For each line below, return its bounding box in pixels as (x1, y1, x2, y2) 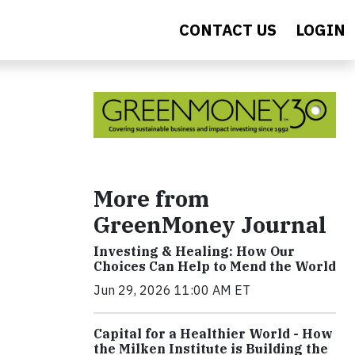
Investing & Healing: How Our (94, 243, 295, 260)
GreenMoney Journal (94, 210, 326, 240)
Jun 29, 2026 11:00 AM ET (94, 282, 250, 299)
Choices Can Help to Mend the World (94, 258, 336, 275)
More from (94, 184, 209, 214)
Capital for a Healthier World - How (94, 326, 333, 342)
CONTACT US (179, 19, 277, 40)
